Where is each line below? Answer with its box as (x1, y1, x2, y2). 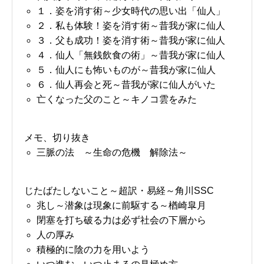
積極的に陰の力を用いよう (36, 244, 150, 255)
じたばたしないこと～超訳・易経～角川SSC (24, 185, 214, 196)
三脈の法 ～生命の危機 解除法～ (36, 147, 187, 157)
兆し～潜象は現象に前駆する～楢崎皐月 (36, 200, 206, 210)
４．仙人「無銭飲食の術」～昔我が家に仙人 (36, 49, 225, 60)
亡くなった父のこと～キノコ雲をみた (36, 94, 197, 104)
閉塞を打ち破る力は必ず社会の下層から (36, 214, 206, 225)
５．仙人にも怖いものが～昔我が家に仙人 (36, 64, 216, 75)
